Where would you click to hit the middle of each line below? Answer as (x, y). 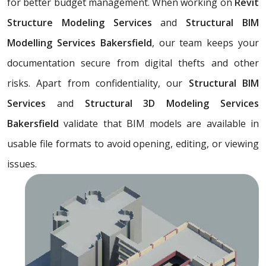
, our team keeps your (205, 42)
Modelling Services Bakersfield (80, 42)
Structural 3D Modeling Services (166, 103)
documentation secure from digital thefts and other (133, 63)
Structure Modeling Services (84, 22)
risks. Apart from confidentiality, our (98, 83)
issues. (22, 164)
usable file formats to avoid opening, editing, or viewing (133, 143)
